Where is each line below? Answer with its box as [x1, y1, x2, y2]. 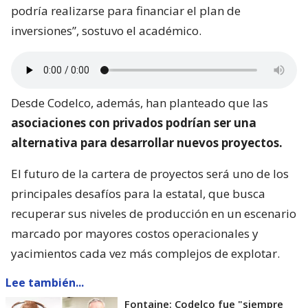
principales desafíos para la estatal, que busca [11, 186, 265, 201]
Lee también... [5, 275, 84, 290]
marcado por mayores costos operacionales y [11, 225, 258, 241]
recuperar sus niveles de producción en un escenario [11, 206, 296, 221]
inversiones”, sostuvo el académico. [11, 23, 201, 38]
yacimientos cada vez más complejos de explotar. [11, 245, 280, 261]
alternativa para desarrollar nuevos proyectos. [11, 135, 283, 151]
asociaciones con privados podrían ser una [11, 115, 256, 131]
